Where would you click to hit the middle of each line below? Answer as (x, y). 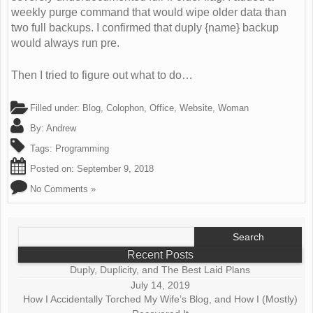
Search (34, 231)
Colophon (125, 108)
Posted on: (52, 168)
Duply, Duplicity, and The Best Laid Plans (160, 270)
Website (196, 108)
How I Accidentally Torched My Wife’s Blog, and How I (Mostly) (160, 299)
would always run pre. (65, 43)
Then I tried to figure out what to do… (102, 75)
